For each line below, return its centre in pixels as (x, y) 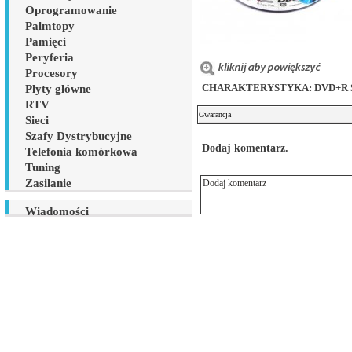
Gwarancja (216, 115)
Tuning (43, 167)
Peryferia (49, 57)
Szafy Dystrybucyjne (79, 136)
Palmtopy (50, 26)
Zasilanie (48, 183)
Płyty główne (58, 89)
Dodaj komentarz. (245, 148)
